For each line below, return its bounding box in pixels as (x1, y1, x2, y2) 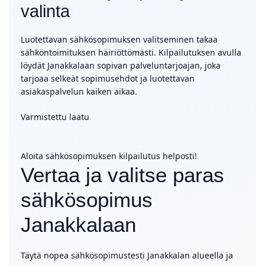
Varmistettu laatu (21, 111, 89, 122)
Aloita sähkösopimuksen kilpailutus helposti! (21, 150, 197, 161)
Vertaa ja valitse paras (21, 163, 224, 186)
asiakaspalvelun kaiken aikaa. (21, 86, 137, 97)
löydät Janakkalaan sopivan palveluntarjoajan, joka (21, 60, 221, 71)
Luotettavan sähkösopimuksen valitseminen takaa (21, 34, 218, 45)
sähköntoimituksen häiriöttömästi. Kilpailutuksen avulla (21, 47, 241, 58)
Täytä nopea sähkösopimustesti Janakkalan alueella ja (21, 250, 233, 261)
